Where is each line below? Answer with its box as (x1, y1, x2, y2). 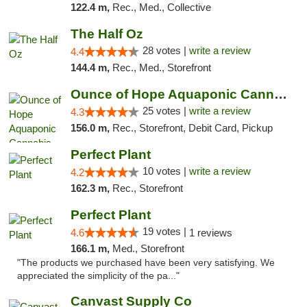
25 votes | (142, 105, 189, 116)
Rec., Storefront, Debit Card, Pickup (112, 122, 273, 134)
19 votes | (142, 225, 189, 237)
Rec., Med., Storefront (112, 62, 211, 73)
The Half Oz (70, 27, 143, 41)
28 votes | (142, 45, 189, 56)
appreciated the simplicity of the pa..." (17, 271, 180, 281)
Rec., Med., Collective (112, 1, 211, 13)
